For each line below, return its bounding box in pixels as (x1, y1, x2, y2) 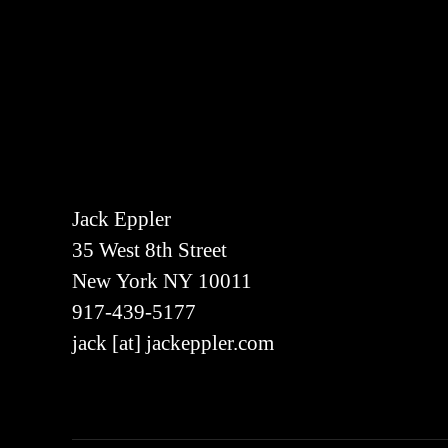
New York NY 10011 (72, 268, 252, 296)
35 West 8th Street (72, 237, 227, 265)
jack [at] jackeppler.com (72, 330, 274, 358)
